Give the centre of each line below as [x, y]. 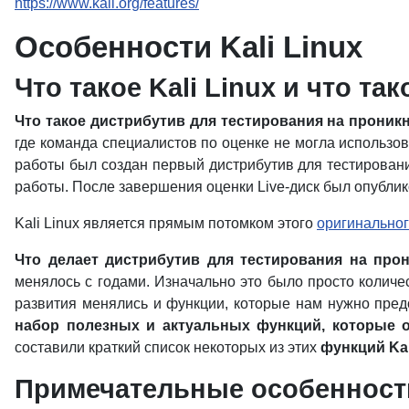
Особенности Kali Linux [189, 47]
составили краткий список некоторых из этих [168, 347]
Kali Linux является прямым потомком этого [166, 223]
